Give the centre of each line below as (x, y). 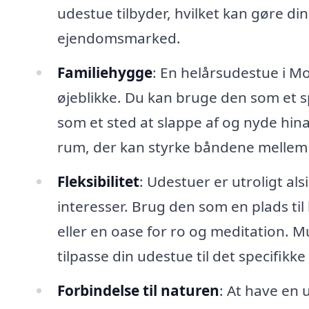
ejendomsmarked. (119, 38)
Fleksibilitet (98, 181)
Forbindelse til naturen (138, 290)
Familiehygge (104, 72)
